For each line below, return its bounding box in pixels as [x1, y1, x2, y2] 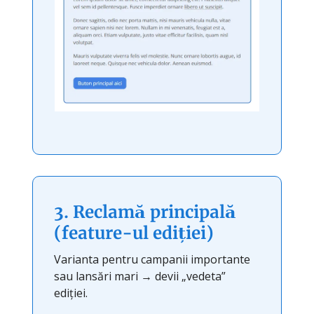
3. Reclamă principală [54, 200, 236, 223]
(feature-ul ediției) [54, 221, 214, 244]
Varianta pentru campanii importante [54, 251, 250, 267]
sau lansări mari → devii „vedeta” [54, 268, 226, 284]
